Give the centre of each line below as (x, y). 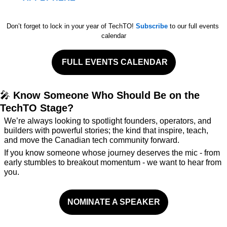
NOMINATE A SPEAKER (113, 202)
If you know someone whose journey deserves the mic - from (112, 153)
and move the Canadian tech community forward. (92, 140)
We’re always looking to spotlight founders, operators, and (108, 121)
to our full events (193, 26)
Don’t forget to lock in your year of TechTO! (71, 26)
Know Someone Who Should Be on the (105, 96)
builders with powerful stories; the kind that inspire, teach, (106, 131)
